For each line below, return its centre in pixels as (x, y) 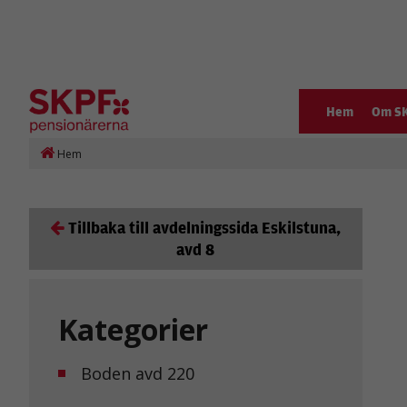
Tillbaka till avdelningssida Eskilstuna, (205, 227)
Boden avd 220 (138, 373)
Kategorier (133, 329)
